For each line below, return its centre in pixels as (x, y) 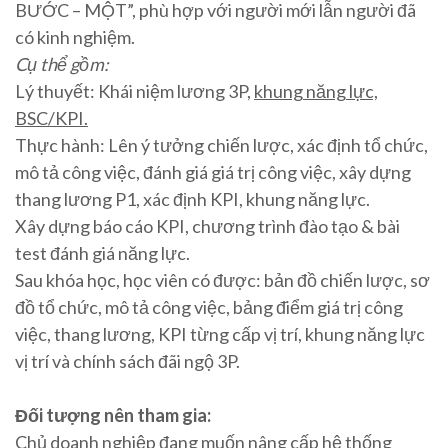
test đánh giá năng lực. (102, 253)
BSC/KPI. (51, 118)
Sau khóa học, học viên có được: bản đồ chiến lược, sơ (222, 280)
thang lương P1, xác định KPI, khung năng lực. (192, 199)
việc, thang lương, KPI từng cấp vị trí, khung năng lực (220, 334)
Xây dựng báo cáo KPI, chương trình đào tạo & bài (207, 226)
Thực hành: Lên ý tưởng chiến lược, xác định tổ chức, (221, 145)
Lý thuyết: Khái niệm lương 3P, (134, 91)
